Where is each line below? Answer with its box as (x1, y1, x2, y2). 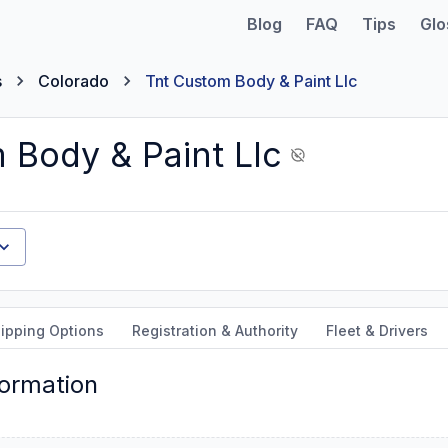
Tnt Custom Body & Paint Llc (145, 71, 357, 91)
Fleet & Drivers (326, 322, 428, 339)
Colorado (38, 71, 109, 91)
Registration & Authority (132, 322, 298, 339)
